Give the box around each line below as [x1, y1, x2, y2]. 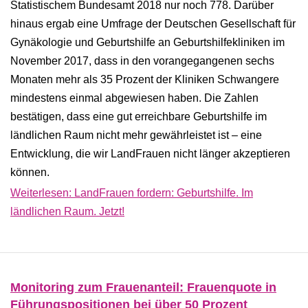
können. [10, 166, 49, 178]
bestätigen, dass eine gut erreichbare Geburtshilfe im [10, 111, 267, 122]
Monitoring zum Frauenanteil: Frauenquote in [10, 280, 276, 294]
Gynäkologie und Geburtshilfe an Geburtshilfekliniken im [10, 36, 285, 48]
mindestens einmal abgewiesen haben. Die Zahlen [10, 92, 258, 104]
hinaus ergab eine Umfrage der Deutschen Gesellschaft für [10, 18, 296, 30]
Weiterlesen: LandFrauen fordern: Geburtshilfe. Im [10, 186, 253, 199]
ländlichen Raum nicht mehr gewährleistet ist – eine [10, 129, 262, 141]
